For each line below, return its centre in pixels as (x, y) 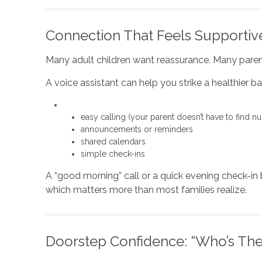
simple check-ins (113, 154)
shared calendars (113, 142)
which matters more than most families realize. (148, 190)
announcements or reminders (137, 129)
